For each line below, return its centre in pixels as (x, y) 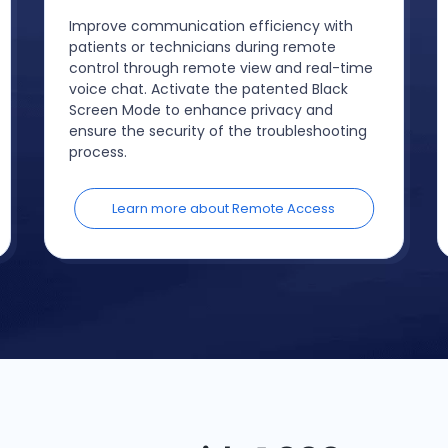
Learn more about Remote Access (224, 208)
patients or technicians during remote (202, 47)
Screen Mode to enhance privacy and (200, 110)
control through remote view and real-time (220, 68)
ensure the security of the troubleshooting (217, 131)
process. (97, 152)
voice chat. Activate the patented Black (208, 89)
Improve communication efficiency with (210, 26)
